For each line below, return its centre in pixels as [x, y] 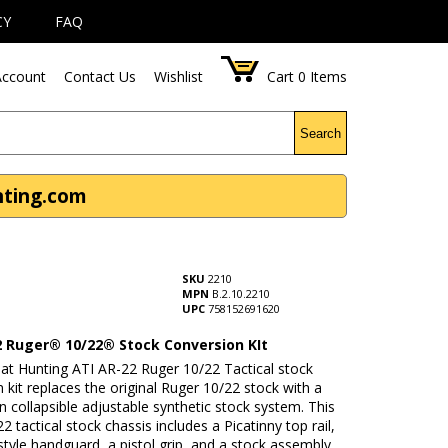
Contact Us [100, 76]
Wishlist [179, 76]
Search [321, 133]
